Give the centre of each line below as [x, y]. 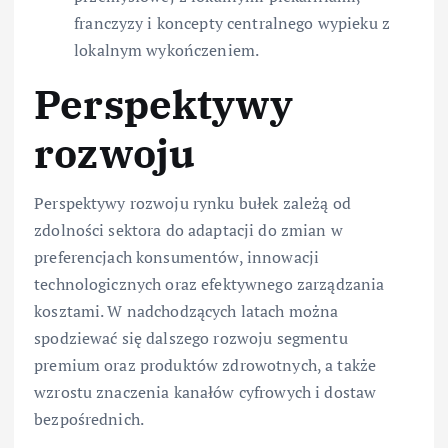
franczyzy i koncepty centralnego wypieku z [232, 22]
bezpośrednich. [89, 419]
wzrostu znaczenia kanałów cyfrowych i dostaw [205, 392]
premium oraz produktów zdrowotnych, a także [205, 365]
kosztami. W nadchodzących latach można [186, 311]
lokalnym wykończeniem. [167, 49]
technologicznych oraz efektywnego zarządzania [209, 284]
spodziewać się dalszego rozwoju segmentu [191, 338]
